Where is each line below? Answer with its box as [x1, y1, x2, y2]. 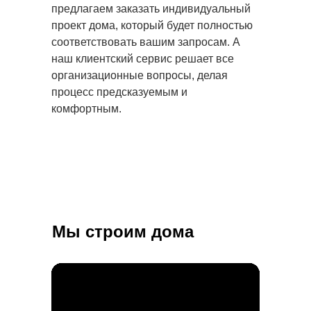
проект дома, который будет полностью [51, 19, 253, 31]
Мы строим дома [52, 221, 194, 241]
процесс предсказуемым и [51, 85, 187, 98]
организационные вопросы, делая [51, 69, 228, 81]
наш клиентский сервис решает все [51, 52, 234, 65]
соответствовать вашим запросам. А [51, 35, 240, 48]
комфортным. [51, 102, 121, 115]
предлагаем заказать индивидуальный [51, 2, 251, 15]
